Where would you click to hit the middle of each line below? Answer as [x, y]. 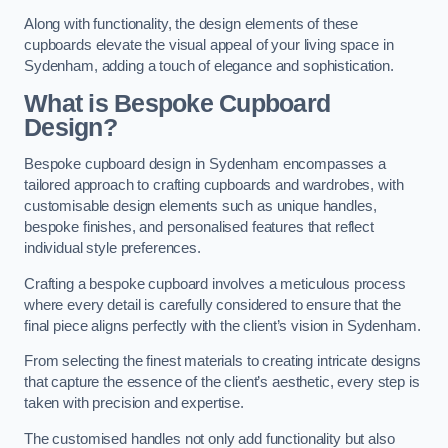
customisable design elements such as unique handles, [200, 206]
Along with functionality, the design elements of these [191, 24]
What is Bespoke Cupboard [177, 103]
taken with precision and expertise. [134, 403]
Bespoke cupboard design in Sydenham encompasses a [205, 164]
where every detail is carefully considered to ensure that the [213, 304]
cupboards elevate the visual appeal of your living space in [209, 45]
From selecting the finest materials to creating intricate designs [222, 361]
